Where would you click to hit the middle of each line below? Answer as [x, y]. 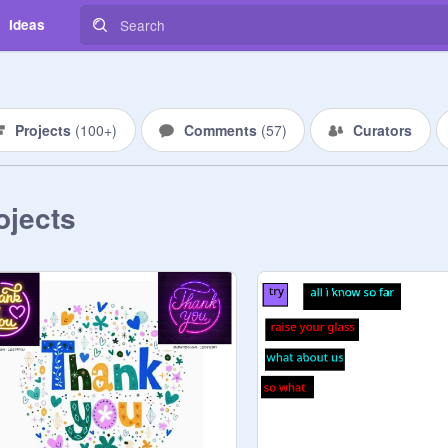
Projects [45, 130]
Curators [382, 130]
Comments [222, 130]
